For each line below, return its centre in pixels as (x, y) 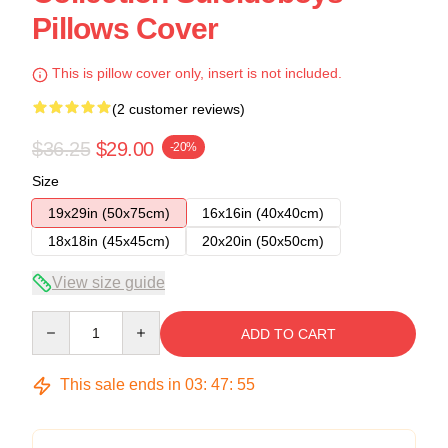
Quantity (57, 320)
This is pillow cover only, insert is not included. (195, 73)
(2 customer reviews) (178, 109)
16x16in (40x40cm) (263, 213)
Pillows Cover (125, 29)
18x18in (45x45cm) (109, 241)
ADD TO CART (288, 334)
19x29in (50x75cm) (109, 213)
